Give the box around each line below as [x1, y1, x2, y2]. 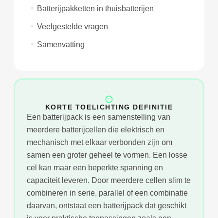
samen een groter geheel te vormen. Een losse [26, 150, 187, 159]
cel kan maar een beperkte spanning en [26, 163, 163, 172]
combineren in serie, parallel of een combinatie [26, 188, 188, 197]
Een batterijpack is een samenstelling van [26, 112, 170, 121]
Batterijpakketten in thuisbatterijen [37, 4, 154, 13]
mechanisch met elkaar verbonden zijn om [26, 138, 172, 146]
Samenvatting [37, 40, 85, 49]
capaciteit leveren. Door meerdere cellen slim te [26, 176, 191, 184]
